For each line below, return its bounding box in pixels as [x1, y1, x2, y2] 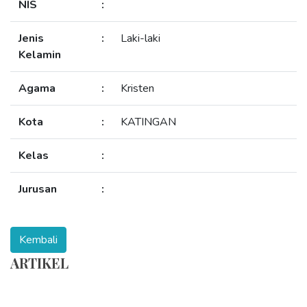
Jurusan [19, 182, 57, 197]
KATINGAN [121, 114, 176, 130]
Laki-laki [121, 31, 160, 46]
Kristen [121, 81, 154, 96]
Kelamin [19, 47, 61, 62]
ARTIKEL [10, 254, 69, 272]
